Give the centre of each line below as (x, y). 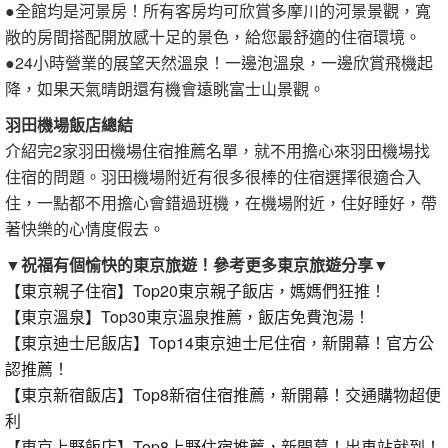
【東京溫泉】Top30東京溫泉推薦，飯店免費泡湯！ (187, 317)
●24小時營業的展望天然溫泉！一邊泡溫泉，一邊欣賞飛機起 (219, 63)
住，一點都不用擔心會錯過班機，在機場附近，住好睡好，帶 (221, 203)
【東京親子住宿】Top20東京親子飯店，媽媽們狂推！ (195, 291)
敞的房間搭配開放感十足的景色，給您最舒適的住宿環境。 (213, 37)
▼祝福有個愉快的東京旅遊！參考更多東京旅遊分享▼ (197, 265)
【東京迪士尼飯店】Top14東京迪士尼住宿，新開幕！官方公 (219, 343)
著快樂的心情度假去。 (85, 229)
